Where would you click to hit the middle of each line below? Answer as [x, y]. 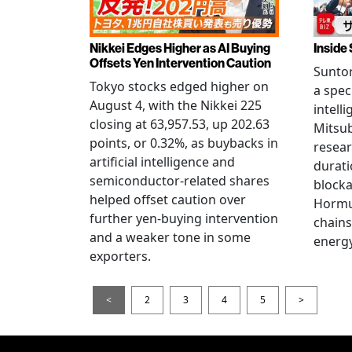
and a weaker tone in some [170, 237]
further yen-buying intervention [184, 218]
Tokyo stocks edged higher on [179, 86]
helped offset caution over [168, 199]
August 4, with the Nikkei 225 [176, 105]
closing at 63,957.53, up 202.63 [180, 124]
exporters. [120, 256]
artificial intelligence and [162, 161]
